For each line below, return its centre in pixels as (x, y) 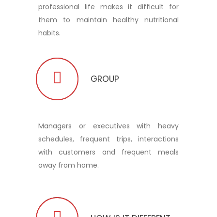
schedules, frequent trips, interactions (108, 139)
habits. (49, 33)
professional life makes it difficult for (108, 7)
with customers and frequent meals (108, 152)
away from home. (69, 165)
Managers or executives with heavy (108, 126)
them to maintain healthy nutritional (108, 20)
